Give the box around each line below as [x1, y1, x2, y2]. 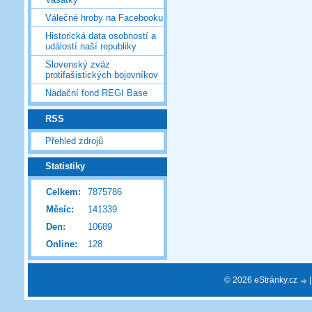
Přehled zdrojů [45, 135, 103, 146]
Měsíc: [46, 204, 74, 215]
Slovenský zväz [45, 59, 110, 70]
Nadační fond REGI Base [45, 88, 148, 99]
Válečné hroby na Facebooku [45, 13, 163, 24]
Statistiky [45, 161, 85, 172]
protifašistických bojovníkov [45, 70, 158, 81]
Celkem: [46, 187, 81, 198]
